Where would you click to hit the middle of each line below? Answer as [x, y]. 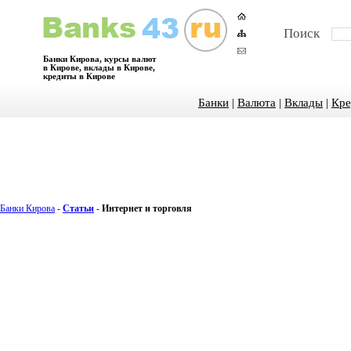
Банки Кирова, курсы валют [100, 59]
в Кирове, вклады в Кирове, [99, 68]
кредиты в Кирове [79, 76]
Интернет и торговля [147, 208]
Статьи [78, 208]
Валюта [257, 103]
